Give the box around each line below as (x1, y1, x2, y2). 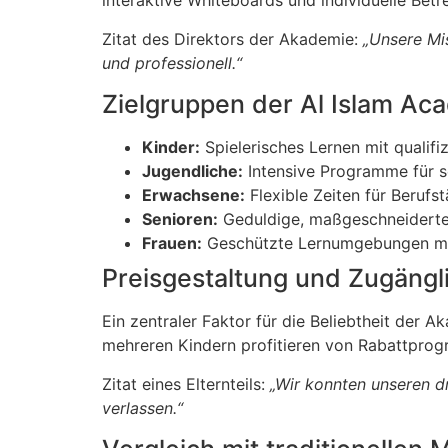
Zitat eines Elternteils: (102, 373, 270, 394)
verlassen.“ (102, 397, 183, 418)
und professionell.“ (102, 52, 242, 73)
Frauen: (142, 233, 202, 254)
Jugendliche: (142, 161, 243, 182)
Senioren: (142, 209, 218, 230)
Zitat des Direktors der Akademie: (102, 28, 363, 49)
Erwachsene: (142, 185, 245, 206)
